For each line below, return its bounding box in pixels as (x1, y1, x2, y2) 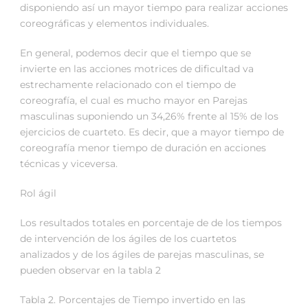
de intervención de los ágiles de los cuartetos (20, 232, 236, 245)
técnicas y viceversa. (20, 157, 118, 170)
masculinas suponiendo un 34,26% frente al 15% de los (20, 110, 278, 123)
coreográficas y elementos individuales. (20, 17, 209, 30)
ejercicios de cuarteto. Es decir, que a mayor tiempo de (20, 126, 284, 139)
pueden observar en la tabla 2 (20, 264, 161, 277)
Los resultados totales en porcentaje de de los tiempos (20, 217, 282, 230)
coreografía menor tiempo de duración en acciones (20, 142, 266, 155)
